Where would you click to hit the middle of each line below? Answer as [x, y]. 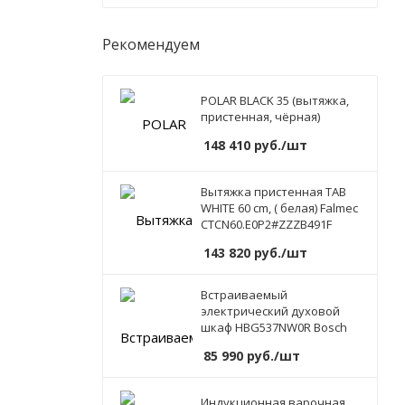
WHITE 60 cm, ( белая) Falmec [279, 208]
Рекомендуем [151, 45]
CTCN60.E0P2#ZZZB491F [266, 225]
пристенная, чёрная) [260, 117]
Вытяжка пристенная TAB [273, 192]
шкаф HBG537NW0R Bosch [274, 328]
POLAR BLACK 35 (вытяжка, [275, 101]
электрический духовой [270, 311]
